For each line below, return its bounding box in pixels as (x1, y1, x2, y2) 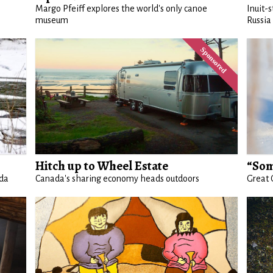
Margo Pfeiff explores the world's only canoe (35, 3, 208, 13)
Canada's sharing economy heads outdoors (35, 173, 200, 183)
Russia (246, 15, 271, 25)
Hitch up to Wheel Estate (35, 157, 169, 174)
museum (35, 15, 69, 25)
